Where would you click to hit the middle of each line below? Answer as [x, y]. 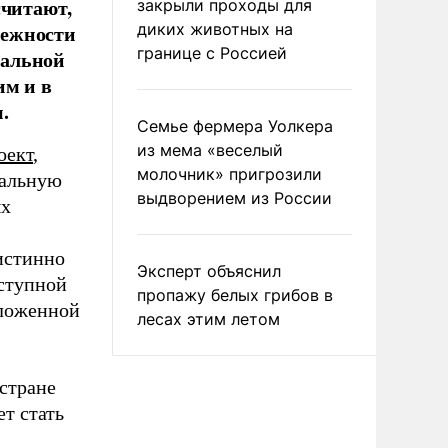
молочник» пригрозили [229, 174]
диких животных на [215, 29]
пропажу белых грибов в [235, 295]
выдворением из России [234, 198]
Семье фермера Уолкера [235, 126]
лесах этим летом [208, 319]
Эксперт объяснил [209, 271]
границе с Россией [212, 53]
